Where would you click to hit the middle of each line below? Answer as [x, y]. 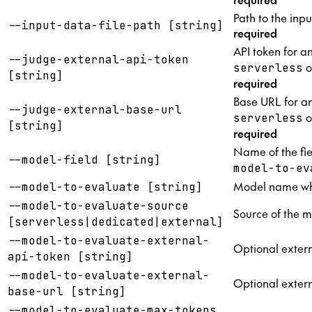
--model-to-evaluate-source [98, 205]
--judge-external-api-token [98, 59]
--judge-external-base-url [95, 109]
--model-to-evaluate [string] [105, 187]
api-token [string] [70, 256]
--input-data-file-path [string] [116, 25]
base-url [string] [67, 291]
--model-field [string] [84, 159]
